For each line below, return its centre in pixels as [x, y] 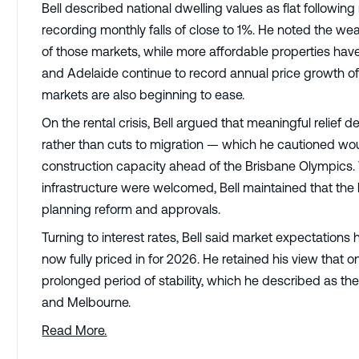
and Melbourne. [87, 303]
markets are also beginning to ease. [143, 95]
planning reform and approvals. [131, 210]
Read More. [75, 331]
